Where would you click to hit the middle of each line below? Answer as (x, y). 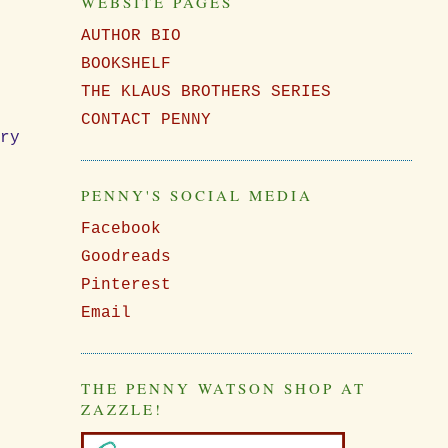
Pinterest (125, 285)
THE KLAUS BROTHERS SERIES (205, 92)
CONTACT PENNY (145, 120)
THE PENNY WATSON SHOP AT (223, 388)
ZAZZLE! (121, 409)
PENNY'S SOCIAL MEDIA (196, 195)
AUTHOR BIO (130, 36)
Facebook (120, 229)
